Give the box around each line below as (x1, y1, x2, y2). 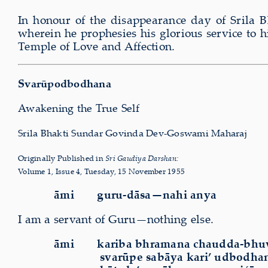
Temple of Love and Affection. (18, 38, 175, 54)
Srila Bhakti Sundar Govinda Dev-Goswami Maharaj (18, 126, 247, 140)
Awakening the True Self (18, 100, 139, 115)
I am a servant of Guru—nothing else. (18, 211, 214, 227)
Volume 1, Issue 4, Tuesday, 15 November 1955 (18, 166, 185, 177)
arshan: (154, 153, 178, 164)
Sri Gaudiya (105, 153, 146, 164)
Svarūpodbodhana (18, 76, 111, 91)
